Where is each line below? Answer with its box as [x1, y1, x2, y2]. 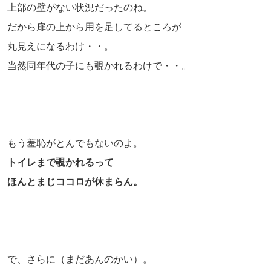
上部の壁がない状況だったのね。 [7, 2, 152, 13]
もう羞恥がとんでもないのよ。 [7, 137, 143, 148]
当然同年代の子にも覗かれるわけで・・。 [7, 60, 191, 71]
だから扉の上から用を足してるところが [7, 21, 181, 32]
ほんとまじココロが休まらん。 [7, 176, 143, 187]
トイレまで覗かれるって [7, 157, 114, 168]
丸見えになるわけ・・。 [7, 41, 114, 51]
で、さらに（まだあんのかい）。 [7, 253, 152, 264]
